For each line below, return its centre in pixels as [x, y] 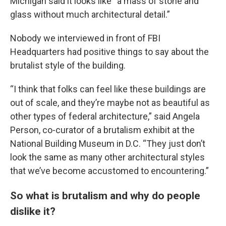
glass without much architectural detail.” [90, 14]
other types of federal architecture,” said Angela [105, 116]
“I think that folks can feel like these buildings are [108, 89]
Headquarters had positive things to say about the [109, 52]
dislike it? [33, 211]
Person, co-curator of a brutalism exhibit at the [102, 130]
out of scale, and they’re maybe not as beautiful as [110, 103]
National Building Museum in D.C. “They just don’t [108, 144]
